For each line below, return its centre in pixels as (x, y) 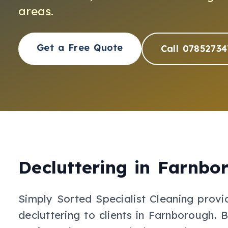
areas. (36, 11)
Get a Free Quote (80, 48)
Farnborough (181, 215)
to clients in (112, 215)
